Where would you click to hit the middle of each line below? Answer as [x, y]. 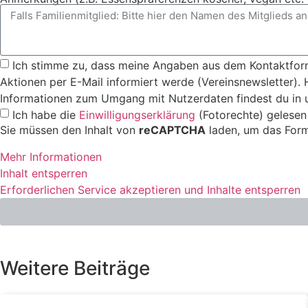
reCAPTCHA [172, 130]
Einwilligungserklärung [137, 114]
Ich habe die [46, 114]
